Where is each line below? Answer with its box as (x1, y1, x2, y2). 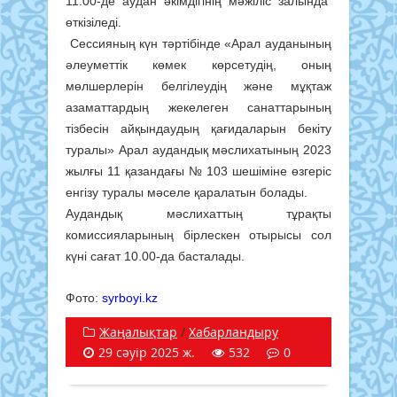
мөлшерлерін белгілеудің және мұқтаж (66, 78, 331, 93)
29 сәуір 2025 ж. (98, 343, 195, 361)
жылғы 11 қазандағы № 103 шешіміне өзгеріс (66, 163, 331, 178)
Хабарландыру (189, 323, 278, 340)
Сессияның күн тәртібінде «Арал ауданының (66, 35, 331, 51)
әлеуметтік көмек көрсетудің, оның (66, 57, 331, 72)
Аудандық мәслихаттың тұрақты (66, 206, 331, 221)
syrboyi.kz (102, 290, 158, 305)
